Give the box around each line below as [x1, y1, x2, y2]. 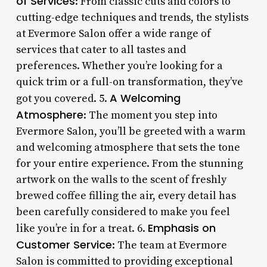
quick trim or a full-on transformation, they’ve [15, 74, 243, 89]
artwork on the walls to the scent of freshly [15, 172, 226, 187]
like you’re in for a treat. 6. [15, 221, 148, 235]
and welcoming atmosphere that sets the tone [15, 140, 240, 154]
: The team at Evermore [111, 238, 227, 252]
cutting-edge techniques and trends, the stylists [15, 10, 249, 24]
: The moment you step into [83, 108, 218, 122]
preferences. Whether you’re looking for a [15, 58, 223, 73]
